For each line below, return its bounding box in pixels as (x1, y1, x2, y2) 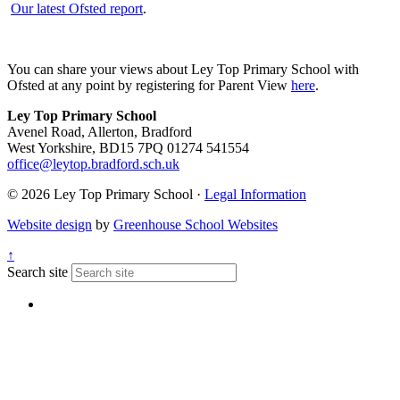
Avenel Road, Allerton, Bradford (7, 123, 192, 139)
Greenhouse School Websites (113, 216, 278, 232)
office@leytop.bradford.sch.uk (7, 155, 179, 171)
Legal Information (204, 186, 306, 202)
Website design (7, 216, 92, 232)
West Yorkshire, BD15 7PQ (7, 139, 167, 155)
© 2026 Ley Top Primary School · (7, 186, 204, 202)
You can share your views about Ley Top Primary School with (7, 61, 359, 77)
